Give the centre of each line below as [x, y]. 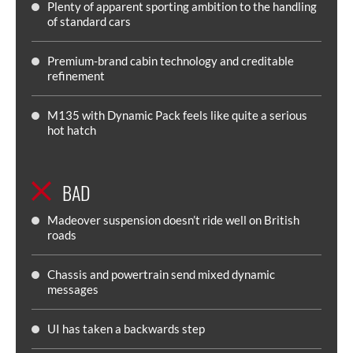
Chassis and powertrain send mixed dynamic [161, 274]
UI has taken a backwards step [126, 328]
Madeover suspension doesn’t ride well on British [173, 219]
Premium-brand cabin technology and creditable [171, 60]
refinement [76, 75]
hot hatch [72, 130]
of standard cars [89, 21]
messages [73, 289]
